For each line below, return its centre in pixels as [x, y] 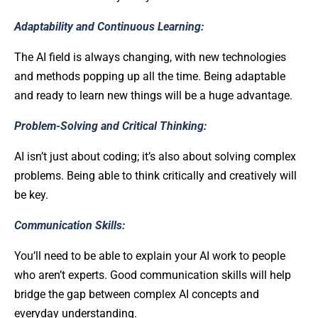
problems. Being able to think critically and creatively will [155, 175]
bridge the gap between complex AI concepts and [137, 294]
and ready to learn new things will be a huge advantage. [153, 95]
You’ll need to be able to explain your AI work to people [150, 256]
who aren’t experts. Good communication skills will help [153, 275]
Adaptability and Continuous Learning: [109, 26]
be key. [31, 194]
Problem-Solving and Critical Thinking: [110, 126]
